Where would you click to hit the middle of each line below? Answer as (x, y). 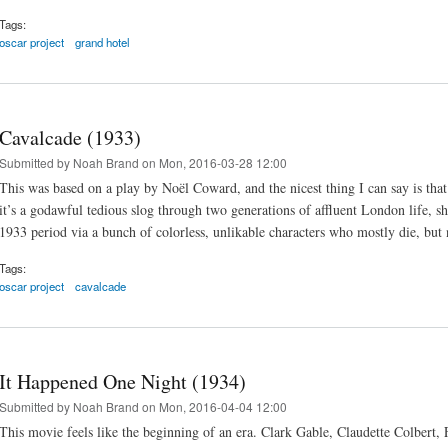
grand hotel (103, 41)
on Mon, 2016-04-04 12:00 (213, 407)
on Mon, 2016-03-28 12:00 (213, 162)
